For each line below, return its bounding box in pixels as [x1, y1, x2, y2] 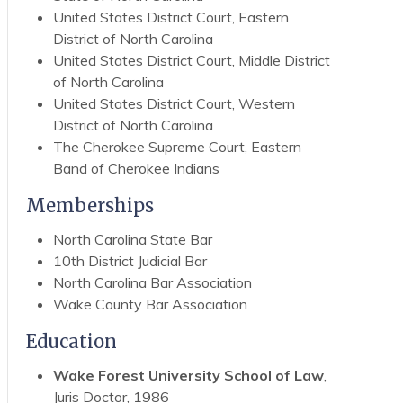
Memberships [25, 193, 154, 217]
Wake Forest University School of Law [52, 365, 324, 384]
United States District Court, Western [52, 94, 295, 112]
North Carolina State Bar [52, 229, 212, 248]
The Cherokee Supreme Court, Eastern [52, 137, 301, 156]
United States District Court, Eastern [52, 7, 289, 26]
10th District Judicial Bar [52, 251, 207, 270]
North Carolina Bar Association [52, 273, 252, 291]
